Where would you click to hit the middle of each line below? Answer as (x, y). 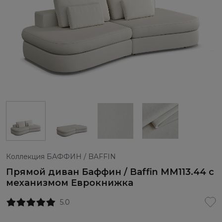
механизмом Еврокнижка (70, 183)
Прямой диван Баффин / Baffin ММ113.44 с (110, 172)
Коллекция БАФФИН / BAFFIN (61, 157)
